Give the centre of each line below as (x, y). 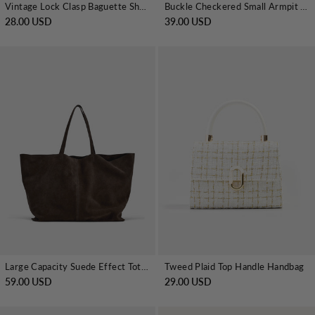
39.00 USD (188, 22)
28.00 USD (28, 22)
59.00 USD (28, 282)
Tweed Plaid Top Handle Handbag (234, 267)
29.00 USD (188, 282)
